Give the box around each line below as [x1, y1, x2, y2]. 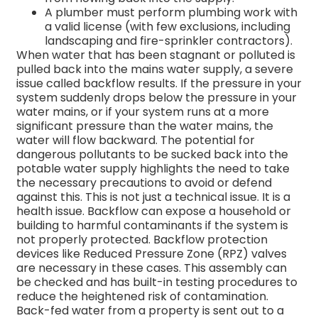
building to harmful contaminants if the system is [16, 217, 288, 234]
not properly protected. [16, 231, 150, 248]
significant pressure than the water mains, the [16, 118, 273, 135]
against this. [16, 189, 82, 206]
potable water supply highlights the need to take [16, 160, 290, 177]
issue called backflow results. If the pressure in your [16, 75, 302, 92]
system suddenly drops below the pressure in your [16, 89, 297, 106]
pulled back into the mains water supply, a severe [16, 61, 293, 78]
